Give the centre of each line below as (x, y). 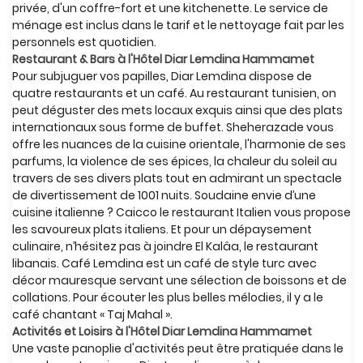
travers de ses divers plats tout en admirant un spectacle (177, 178)
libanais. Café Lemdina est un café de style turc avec (164, 263)
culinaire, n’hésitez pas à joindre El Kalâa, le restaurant (165, 246)
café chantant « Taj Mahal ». (92, 314)
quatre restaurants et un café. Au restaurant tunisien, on (174, 93)
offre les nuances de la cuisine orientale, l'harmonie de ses (179, 144)
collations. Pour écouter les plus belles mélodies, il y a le (168, 297)
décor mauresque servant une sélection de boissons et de (179, 280)
